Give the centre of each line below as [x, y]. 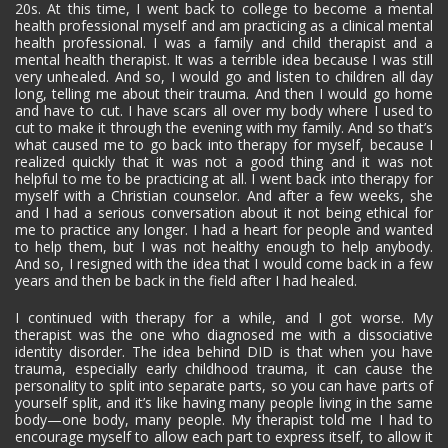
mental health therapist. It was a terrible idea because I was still [224, 59]
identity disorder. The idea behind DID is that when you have [224, 351]
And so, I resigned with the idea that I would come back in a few [224, 263]
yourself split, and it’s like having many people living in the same [224, 402]
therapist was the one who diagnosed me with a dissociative [224, 334]
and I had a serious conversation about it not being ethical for [224, 212]
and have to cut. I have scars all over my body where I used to [224, 110]
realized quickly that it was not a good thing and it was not [224, 161]
